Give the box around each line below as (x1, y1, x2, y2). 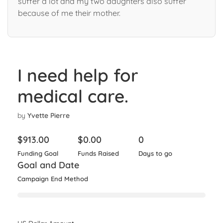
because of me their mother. (18, 7, 120, 18)
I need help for (17, 64, 138, 86)
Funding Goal (17, 149, 58, 157)
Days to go (138, 149, 172, 157)
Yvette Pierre (27, 111, 70, 120)
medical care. (17, 85, 128, 107)
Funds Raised (78, 149, 119, 157)
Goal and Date (17, 159, 79, 171)
